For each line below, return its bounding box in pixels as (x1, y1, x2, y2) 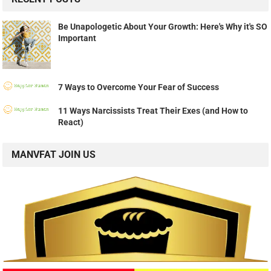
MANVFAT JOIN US (11, 149, 96, 161)
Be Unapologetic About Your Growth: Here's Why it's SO (58, 22, 268, 32)
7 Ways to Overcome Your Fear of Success (58, 82, 220, 93)
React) (58, 117, 84, 128)
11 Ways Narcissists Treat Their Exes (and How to (58, 106, 249, 116)
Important (58, 33, 97, 44)
